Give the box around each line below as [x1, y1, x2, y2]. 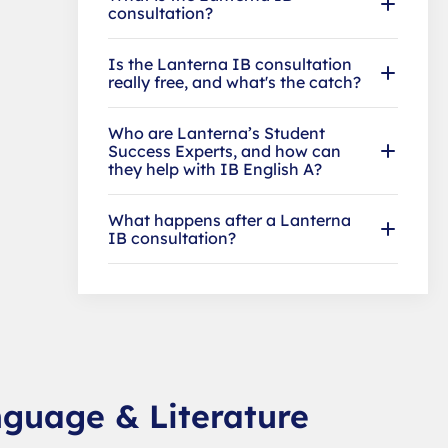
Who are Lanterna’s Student [108, 122, 325, 143]
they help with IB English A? [108, 158, 322, 179]
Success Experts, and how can [108, 140, 341, 161]
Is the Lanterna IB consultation [108, 53, 352, 74]
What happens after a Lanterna [108, 209, 351, 230]
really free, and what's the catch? [108, 71, 361, 92]
